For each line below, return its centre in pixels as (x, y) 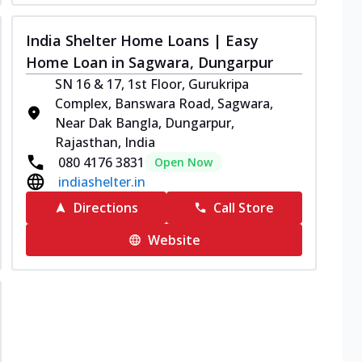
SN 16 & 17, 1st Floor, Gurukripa (152, 84)
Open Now (183, 162)
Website (174, 240)
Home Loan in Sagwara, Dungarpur (149, 62)
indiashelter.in (102, 182)
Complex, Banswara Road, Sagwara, (164, 103)
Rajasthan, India (105, 142)
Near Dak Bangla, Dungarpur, (145, 123)
